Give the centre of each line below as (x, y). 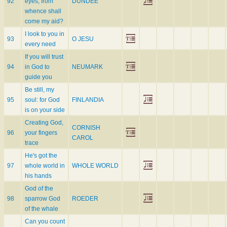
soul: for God (42, 100)
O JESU (83, 39)
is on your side (45, 110)
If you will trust (44, 57)
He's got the (41, 156)
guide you (39, 77)
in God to (37, 67)
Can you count (45, 222)
